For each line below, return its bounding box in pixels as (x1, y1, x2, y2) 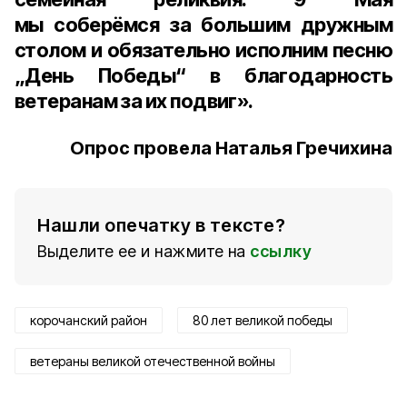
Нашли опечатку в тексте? (37, 214, 285, 236)
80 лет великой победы (193, 313, 333, 328)
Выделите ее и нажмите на (37, 242, 246, 261)
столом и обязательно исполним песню (15, 38, 392, 62)
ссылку (250, 242, 312, 261)
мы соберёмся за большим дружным (15, 13, 392, 36)
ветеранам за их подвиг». (15, 89, 253, 113)
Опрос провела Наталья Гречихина (70, 137, 392, 159)
